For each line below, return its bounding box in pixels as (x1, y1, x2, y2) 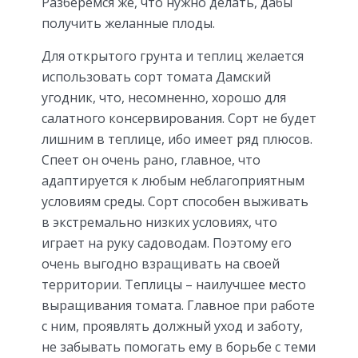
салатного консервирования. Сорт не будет (42, 109, 316, 127)
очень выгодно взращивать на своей (42, 254, 280, 272)
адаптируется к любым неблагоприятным (42, 171, 304, 189)
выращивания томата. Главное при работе (42, 296, 315, 314)
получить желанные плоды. (42, 14, 215, 32)
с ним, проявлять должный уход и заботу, (42, 316, 303, 335)
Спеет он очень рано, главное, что (42, 150, 261, 169)
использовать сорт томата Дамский (42, 67, 271, 86)
